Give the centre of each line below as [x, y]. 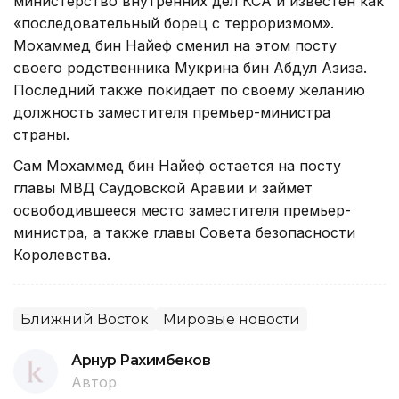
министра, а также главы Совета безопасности [184, 232]
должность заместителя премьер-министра [172, 112]
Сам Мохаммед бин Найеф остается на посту [177, 165]
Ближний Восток [85, 319]
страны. [41, 134]
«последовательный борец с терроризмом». [174, 23]
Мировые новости [232, 319]
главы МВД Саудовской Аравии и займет [163, 187]
